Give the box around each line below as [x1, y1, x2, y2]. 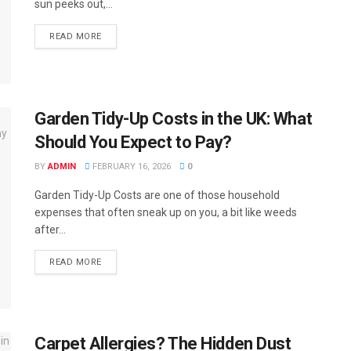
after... [34, 223, 66, 236]
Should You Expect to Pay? [34, 132, 232, 152]
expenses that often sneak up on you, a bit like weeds [34, 205, 297, 219]
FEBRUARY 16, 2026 [90, 161, 171, 172]
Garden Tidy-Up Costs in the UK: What [34, 108, 313, 128]
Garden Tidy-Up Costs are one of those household [34, 188, 280, 201]
